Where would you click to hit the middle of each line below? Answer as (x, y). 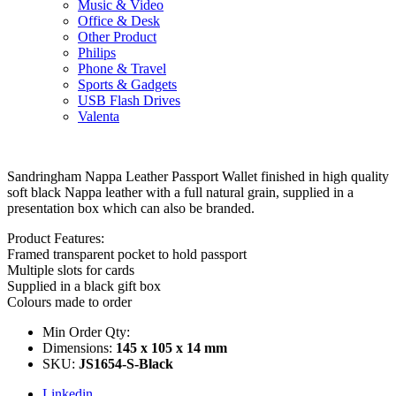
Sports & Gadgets (127, 84)
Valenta (99, 116)
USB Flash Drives (129, 100)
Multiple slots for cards (71, 270)
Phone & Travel (122, 68)
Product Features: (56, 238)
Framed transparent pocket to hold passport (127, 254)
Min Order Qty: (86, 331)
